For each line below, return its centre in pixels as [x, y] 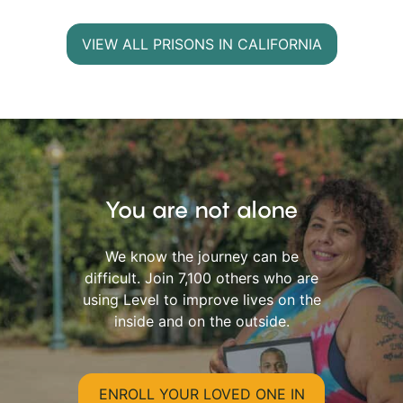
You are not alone [201, 210]
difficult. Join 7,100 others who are [201, 278]
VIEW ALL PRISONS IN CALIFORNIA [201, 44]
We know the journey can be [201, 257]
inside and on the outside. [201, 322]
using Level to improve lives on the [201, 300]
